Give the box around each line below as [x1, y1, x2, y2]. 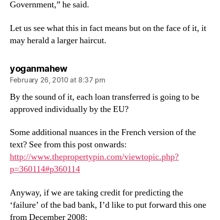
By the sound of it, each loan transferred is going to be [10, 91, 199, 103]
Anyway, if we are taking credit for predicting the [10, 187, 183, 198]
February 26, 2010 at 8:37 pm [10, 75, 106, 84]
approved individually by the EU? [10, 103, 129, 115]
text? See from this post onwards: [10, 139, 127, 150]
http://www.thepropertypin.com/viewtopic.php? [10, 151, 179, 163]
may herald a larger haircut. [10, 34, 107, 46]
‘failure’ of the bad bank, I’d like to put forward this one [10, 199, 206, 211]
